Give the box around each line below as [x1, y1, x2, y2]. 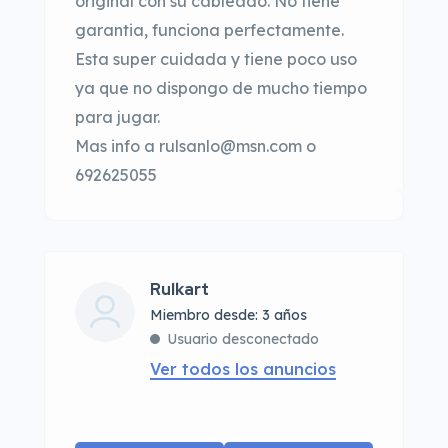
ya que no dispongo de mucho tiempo [75, 77, 367, 98]
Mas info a [75, 135, 159, 156]
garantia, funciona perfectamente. [75, 19, 344, 40]
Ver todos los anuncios [150, 358, 336, 379]
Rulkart [150, 278, 209, 300]
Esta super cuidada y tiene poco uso [75, 48, 357, 69]
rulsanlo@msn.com [159, 135, 302, 156]
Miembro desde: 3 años [150, 305, 307, 324]
